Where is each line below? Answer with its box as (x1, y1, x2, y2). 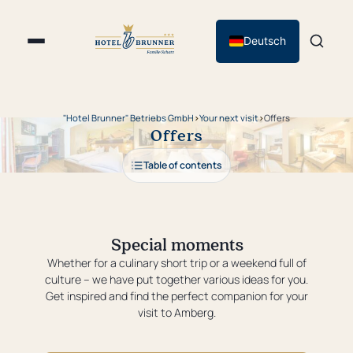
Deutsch (243, 34, 286, 47)
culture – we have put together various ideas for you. (45, 272, 308, 287)
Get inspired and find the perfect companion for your (45, 288, 308, 303)
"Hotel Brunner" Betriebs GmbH (63, 111, 194, 124)
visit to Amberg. (137, 305, 216, 320)
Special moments (110, 233, 243, 255)
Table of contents (143, 158, 222, 172)
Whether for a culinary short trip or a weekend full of (46, 255, 307, 270)
